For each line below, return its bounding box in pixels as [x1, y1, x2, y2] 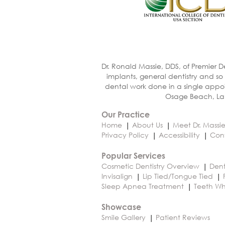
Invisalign [101, 171, 133, 181]
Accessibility [159, 130, 200, 140]
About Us [132, 120, 163, 130]
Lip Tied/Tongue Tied [143, 171, 213, 181]
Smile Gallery [101, 212, 146, 222]
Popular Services [101, 151, 165, 161]
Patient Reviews [156, 212, 210, 222]
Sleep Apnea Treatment [101, 181, 184, 191]
